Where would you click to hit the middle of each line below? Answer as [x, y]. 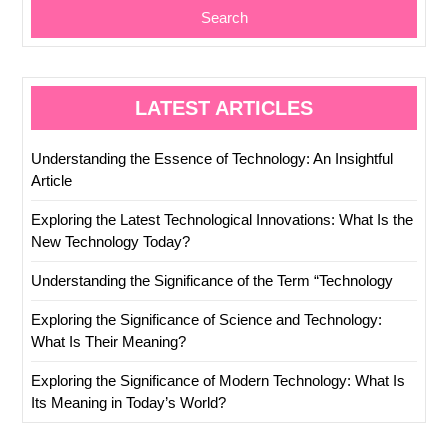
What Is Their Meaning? [108, 341]
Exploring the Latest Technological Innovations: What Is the [222, 219]
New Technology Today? [110, 241]
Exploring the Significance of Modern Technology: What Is [218, 380]
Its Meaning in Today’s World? [128, 402]
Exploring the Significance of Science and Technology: [206, 319]
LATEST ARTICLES [224, 107]
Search [224, 18]
